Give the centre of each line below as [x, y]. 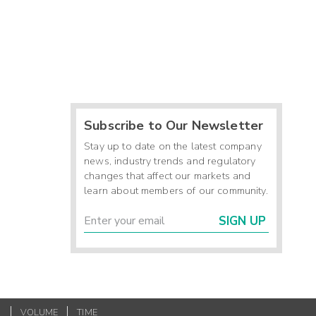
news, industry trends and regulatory [170, 161]
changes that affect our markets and [168, 176]
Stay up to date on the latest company [173, 146]
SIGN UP [243, 221]
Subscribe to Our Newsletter [174, 125]
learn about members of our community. [176, 191]
